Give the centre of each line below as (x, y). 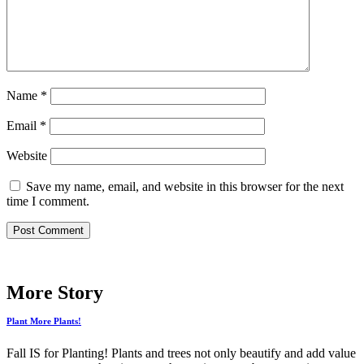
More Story (55, 293)
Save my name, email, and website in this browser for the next (185, 186)
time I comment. (48, 201)
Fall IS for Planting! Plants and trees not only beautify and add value (181, 353)
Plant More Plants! (44, 321)
